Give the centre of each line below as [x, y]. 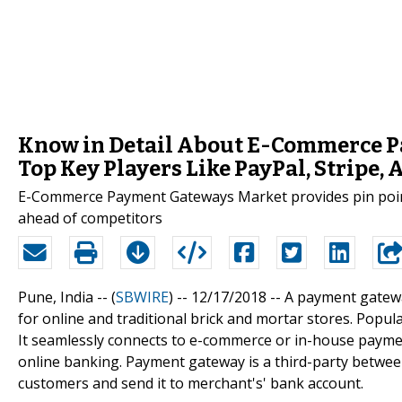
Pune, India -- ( [67, 297]
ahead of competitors [90, 218]
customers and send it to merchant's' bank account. [191, 383]
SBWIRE [142, 297]
